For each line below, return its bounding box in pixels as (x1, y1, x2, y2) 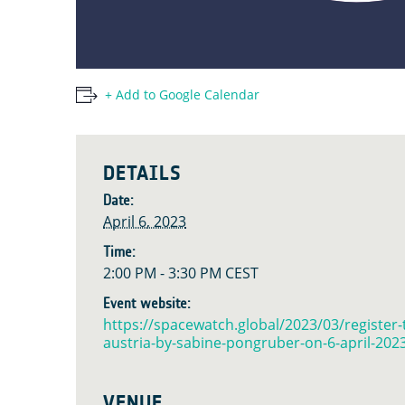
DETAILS (103, 162, 182, 184)
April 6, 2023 (103, 212, 186, 232)
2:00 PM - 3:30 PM (103, 263, 225, 284)
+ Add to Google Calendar (105, 86, 259, 103)
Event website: (103, 295, 191, 312)
